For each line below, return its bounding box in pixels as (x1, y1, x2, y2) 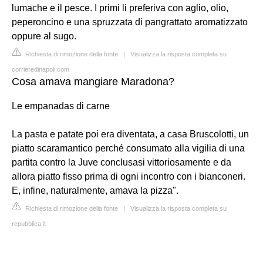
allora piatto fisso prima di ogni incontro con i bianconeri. (12, 171, 245, 181)
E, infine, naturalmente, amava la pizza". (12, 185, 178, 195)
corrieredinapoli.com (12, 65, 69, 73)
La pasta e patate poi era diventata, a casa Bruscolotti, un (12, 129, 249, 139)
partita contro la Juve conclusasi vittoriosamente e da (12, 157, 231, 167)
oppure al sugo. (12, 31, 76, 41)
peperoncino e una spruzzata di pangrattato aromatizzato (12, 16, 248, 27)
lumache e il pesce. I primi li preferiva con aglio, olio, (12, 2, 228, 13)
